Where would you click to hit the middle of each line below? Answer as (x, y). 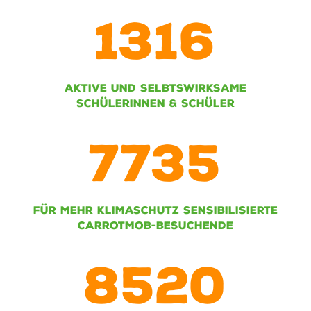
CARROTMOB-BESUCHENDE (155, 226)
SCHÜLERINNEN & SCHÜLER (155, 104)
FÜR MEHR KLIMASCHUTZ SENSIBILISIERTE (155, 211)
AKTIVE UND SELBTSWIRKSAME (155, 89)
